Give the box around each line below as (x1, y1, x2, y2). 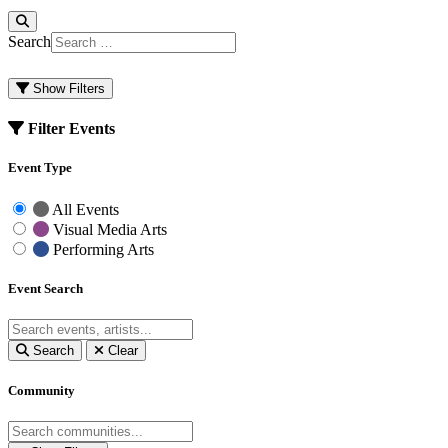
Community (8, 383, 75, 399)
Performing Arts (49, 240, 154, 258)
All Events (49, 200, 119, 218)
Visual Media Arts (49, 220, 167, 238)
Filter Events (24, 120, 115, 138)
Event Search (8, 280, 83, 296)
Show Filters (29, 81, 105, 96)
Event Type (8, 160, 72, 176)
